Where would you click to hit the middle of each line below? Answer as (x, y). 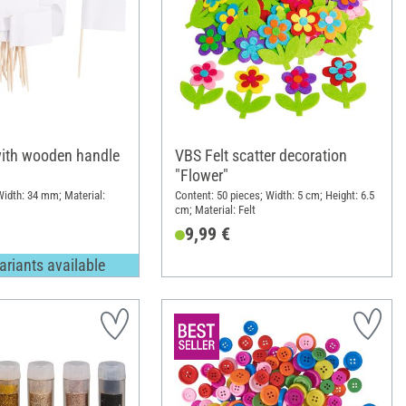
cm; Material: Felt (215, 209)
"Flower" (201, 175)
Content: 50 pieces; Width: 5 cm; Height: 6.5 (274, 195)
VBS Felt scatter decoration (261, 155)
